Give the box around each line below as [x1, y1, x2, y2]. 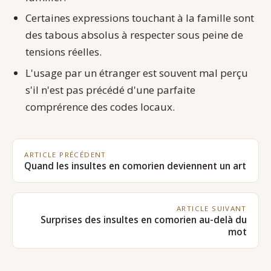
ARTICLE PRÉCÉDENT [24, 149, 106, 159]
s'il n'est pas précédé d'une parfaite [25, 82, 196, 97]
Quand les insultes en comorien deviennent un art [24, 159, 247, 172]
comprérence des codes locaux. [25, 99, 175, 114]
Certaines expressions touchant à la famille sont [25, 11, 255, 25]
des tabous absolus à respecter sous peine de [25, 28, 244, 42]
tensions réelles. [25, 45, 102, 59]
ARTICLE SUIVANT [177, 203, 247, 213]
